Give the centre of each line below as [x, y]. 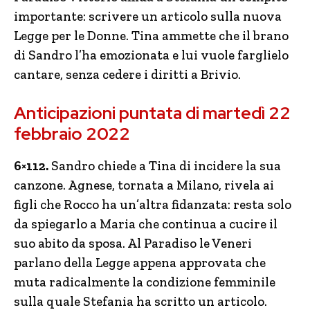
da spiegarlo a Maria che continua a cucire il [146, 224]
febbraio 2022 [72, 134]
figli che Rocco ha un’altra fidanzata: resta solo [153, 204]
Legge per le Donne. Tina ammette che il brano [151, 36]
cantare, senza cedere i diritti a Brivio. [127, 74]
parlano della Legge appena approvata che [140, 263]
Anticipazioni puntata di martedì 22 [152, 113]
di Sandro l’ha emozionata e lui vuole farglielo [151, 55]
